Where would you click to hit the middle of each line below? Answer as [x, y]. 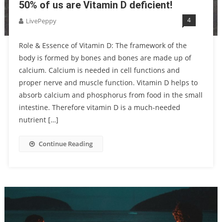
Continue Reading [65, 144]
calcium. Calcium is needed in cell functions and [99, 70]
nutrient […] [38, 120]
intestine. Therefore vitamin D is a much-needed [99, 108]
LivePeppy [41, 21]
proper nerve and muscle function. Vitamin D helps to [108, 83]
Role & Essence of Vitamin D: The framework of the [103, 46]
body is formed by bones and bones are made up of [105, 58]
